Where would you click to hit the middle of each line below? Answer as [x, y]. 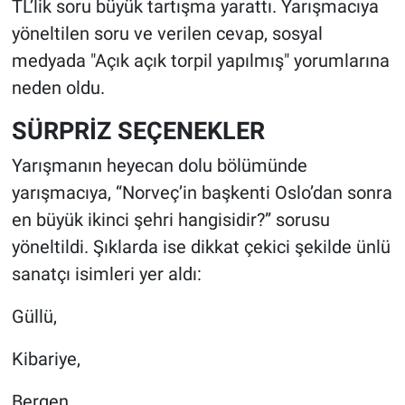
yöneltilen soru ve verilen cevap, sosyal [167, 33]
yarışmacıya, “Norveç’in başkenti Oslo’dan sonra [202, 193]
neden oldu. [58, 87]
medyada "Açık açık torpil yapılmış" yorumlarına [200, 60]
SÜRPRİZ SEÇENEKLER [138, 130]
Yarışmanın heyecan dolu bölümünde [159, 166]
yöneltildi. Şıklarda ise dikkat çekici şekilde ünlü [201, 247]
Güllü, [34, 317]
